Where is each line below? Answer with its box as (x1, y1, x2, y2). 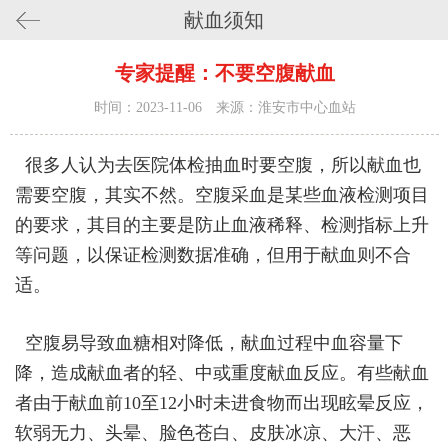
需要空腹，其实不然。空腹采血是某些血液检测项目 (15, 185, 429, 206)
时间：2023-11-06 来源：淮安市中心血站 (93, 100, 356, 116)
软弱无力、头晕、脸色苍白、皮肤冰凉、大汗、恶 (15, 423, 411, 444)
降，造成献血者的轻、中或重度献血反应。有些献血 (15, 363, 429, 384)
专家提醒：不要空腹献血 (114, 62, 335, 85)
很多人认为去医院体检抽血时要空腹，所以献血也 (15, 155, 421, 176)
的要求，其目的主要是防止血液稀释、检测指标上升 (15, 215, 429, 236)
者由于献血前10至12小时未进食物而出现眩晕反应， (15, 393, 429, 414)
